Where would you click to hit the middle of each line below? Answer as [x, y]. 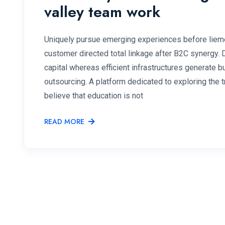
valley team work [102, 12]
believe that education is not [94, 96]
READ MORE [64, 122]
